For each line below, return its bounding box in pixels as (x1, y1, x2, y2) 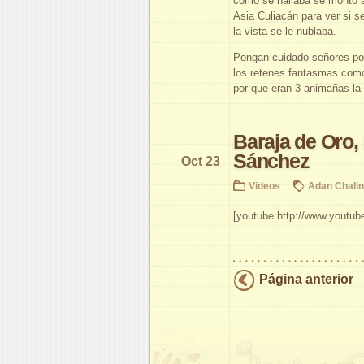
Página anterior (259, 271, 353, 286)
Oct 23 (181, 154, 220, 168)
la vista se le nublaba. (233, 24, 336, 37)
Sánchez (233, 149, 310, 172)
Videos (249, 180, 280, 191)
